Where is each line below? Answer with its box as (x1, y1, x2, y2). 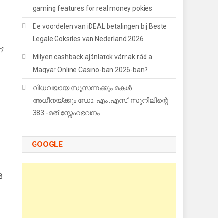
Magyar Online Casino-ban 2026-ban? (33, 66, 148, 73)
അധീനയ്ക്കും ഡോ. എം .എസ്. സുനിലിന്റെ (33, 96, 169, 104)
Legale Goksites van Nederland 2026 (33, 35, 144, 43)
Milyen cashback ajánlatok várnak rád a (33, 53, 153, 61)
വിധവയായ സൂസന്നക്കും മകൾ (33, 84, 132, 91)
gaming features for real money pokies (33, 4, 153, 12)
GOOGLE (32, 140, 63, 149)
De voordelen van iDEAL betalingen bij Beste (33, 22, 167, 30)
